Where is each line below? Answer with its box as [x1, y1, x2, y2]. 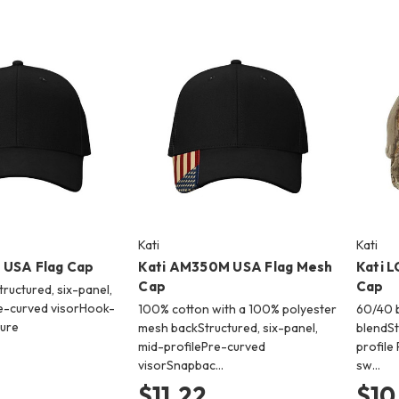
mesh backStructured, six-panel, [138, 319, 319, 336]
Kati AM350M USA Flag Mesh [138, 257, 333, 275]
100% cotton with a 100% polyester [138, 300, 338, 317]
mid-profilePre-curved [138, 338, 266, 354]
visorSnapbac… [138, 356, 224, 373]
